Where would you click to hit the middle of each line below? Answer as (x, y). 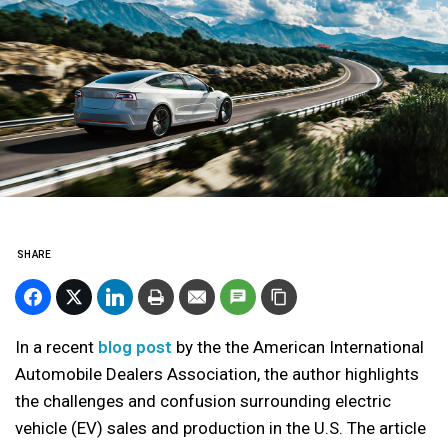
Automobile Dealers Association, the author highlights (217, 374)
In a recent (56, 347)
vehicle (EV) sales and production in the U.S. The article (220, 428)
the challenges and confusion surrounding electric (203, 401)
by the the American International (298, 347)
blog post (135, 347)
